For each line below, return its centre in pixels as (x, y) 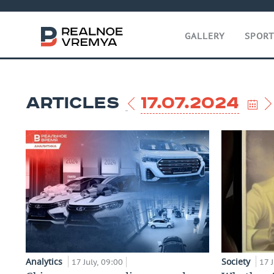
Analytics (45, 261)
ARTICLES (72, 103)
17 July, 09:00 (97, 262)
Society (237, 261)
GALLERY (205, 36)
